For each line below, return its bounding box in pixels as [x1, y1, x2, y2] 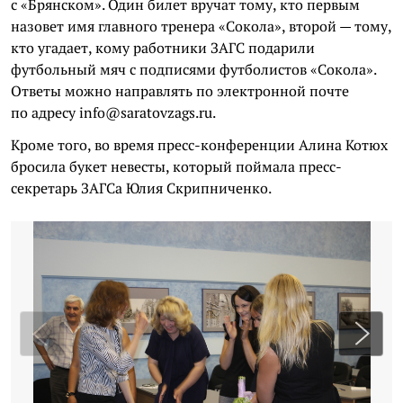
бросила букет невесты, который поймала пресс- [11, 157, 342, 176]
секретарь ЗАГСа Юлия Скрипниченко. [11, 178, 272, 198]
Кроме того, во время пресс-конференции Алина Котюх [11, 135, 388, 155]
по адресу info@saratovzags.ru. [11, 103, 216, 122]
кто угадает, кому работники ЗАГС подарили [11, 38, 315, 58]
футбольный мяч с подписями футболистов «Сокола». [11, 59, 376, 79]
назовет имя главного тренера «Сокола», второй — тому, [11, 16, 391, 36]
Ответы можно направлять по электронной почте [11, 81, 349, 101]
